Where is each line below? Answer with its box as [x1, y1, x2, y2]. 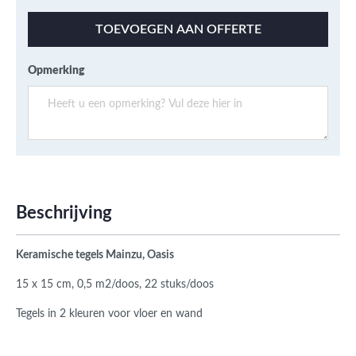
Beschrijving [16, 204, 112, 222]
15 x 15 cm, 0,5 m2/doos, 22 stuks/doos [16, 279, 214, 291]
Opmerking [28, 65, 85, 77]
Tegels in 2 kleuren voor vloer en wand [16, 308, 203, 320]
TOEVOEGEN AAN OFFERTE [95, 23, 261, 37]
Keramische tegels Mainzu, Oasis [16, 250, 174, 261]
